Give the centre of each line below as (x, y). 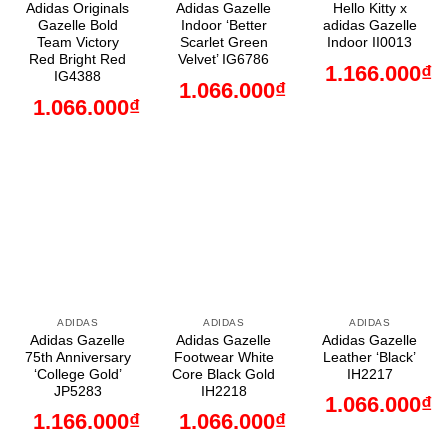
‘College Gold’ (77, 374)
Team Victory (77, 43)
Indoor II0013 (370, 43)
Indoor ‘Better (223, 26)
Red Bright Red (78, 60)
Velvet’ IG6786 (224, 60)
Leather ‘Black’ (370, 357)
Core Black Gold (224, 374)
